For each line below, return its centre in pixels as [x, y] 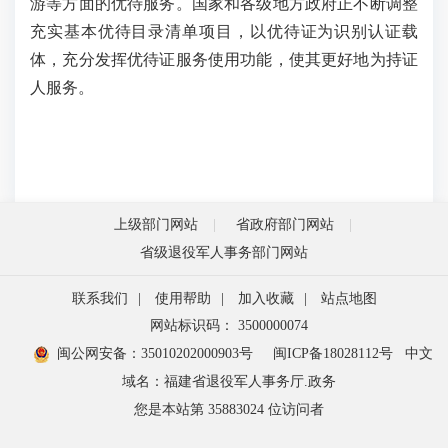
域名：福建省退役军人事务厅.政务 [229, 381]
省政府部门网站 [285, 224]
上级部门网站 [156, 224]
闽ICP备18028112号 [332, 353]
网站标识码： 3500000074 [229, 325]
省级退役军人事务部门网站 [224, 252]
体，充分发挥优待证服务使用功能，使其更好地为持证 [224, 59]
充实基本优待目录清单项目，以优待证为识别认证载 [224, 31]
